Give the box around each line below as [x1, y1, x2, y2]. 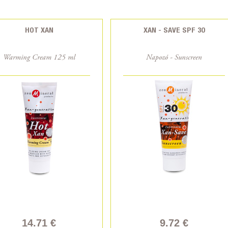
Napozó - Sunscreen [146, 54, 202, 62]
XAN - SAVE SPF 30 [143, 25, 205, 34]
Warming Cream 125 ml [3, 54, 75, 62]
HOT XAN [24, 25, 53, 34]
